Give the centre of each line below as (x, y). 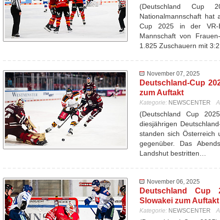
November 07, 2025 (173, 74)
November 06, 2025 (173, 182)
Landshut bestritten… (173, 153)
